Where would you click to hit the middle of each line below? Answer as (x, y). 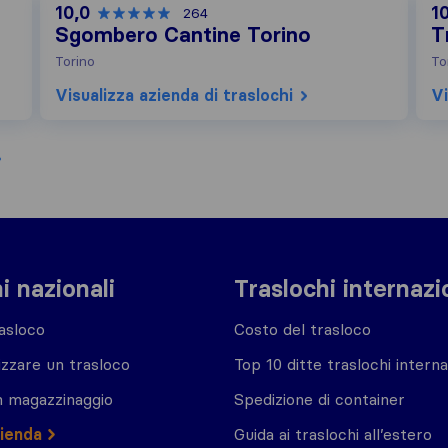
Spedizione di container (319, 399)
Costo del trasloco (302, 329)
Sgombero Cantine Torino (182, 35)
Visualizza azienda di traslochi (173, 95)
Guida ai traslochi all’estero (333, 434)
